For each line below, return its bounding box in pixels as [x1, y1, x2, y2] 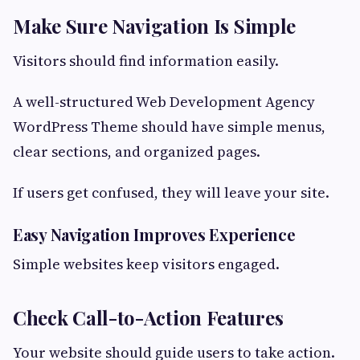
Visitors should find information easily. [13, 50, 279, 71]
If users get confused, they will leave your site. [13, 182, 329, 202]
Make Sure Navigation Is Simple [13, 12, 296, 39]
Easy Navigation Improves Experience [13, 223, 296, 245]
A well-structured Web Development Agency [13, 91, 315, 112]
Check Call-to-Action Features [13, 304, 284, 330]
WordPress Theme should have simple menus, [13, 116, 325, 137]
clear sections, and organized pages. [13, 141, 260, 162]
